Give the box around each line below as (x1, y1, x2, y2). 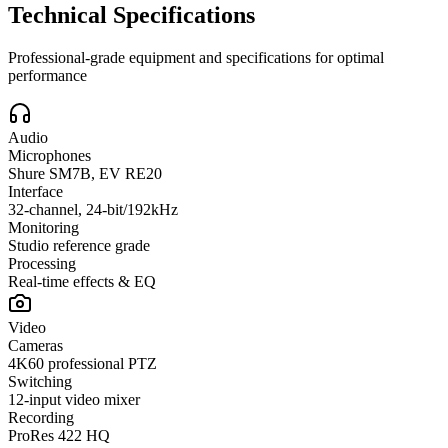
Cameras (8, 337, 63, 355)
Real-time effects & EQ (8, 273, 156, 291)
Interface (8, 183, 63, 201)
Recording (8, 409, 74, 427)
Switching (8, 373, 72, 391)
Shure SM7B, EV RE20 (8, 165, 162, 183)
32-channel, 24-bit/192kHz (8, 201, 178, 219)
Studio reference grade (8, 237, 150, 255)
